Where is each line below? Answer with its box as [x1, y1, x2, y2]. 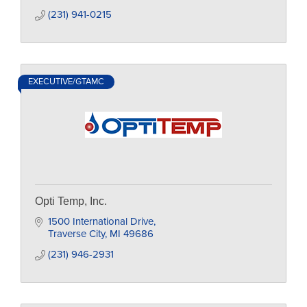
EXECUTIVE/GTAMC [28, 76, 104, 87]
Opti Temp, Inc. [35, 195, 107, 207]
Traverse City [47, 228, 105, 240]
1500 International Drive [47, 215, 153, 228]
